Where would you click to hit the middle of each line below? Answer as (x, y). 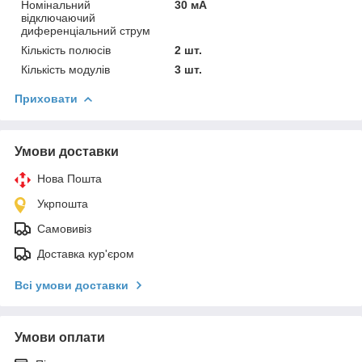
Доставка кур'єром (86, 253)
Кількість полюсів (66, 50)
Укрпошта (63, 203)
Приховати (46, 98)
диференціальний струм (86, 30)
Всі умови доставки (72, 285)
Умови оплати (60, 337)
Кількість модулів (65, 69)
